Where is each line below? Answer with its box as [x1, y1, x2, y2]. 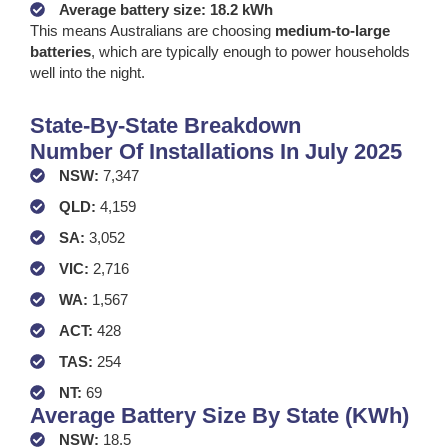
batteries [30, 42, 91, 60]
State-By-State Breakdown [30, 112, 301, 138]
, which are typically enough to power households [91, 42, 410, 60]
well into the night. [30, 63, 145, 81]
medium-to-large [275, 21, 390, 39]
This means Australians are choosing [30, 21, 275, 39]
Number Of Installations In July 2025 [30, 138, 402, 164]
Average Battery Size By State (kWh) [30, 402, 409, 428]
